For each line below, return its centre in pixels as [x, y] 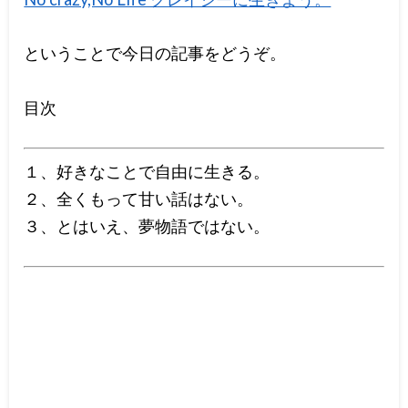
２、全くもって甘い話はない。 [139, 198]
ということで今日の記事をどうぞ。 [155, 53]
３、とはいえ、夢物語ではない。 [147, 225]
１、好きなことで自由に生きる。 [147, 171]
